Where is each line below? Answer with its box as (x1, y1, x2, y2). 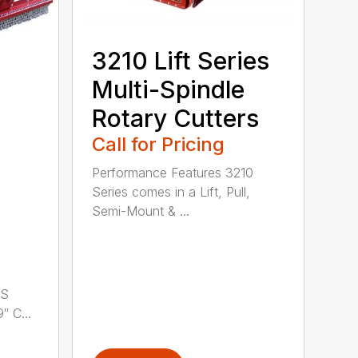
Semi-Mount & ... (92, 202, 190, 219)
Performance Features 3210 (92, 164, 254, 181)
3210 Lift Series (92, 46, 270, 75)
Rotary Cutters (92, 103, 260, 133)
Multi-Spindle (92, 74, 245, 104)
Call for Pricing (92, 132, 225, 156)
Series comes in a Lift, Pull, (92, 183, 251, 200)
